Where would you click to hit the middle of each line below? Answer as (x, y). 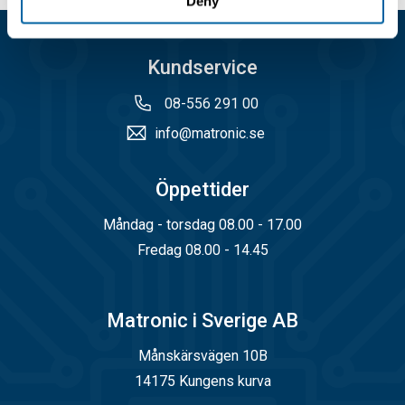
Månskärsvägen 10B (202, 355)
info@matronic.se (209, 134)
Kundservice (202, 67)
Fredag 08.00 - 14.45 (202, 250)
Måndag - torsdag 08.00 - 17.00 (202, 224)
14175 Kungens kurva (202, 381)
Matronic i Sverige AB (202, 321)
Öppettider (202, 189)
